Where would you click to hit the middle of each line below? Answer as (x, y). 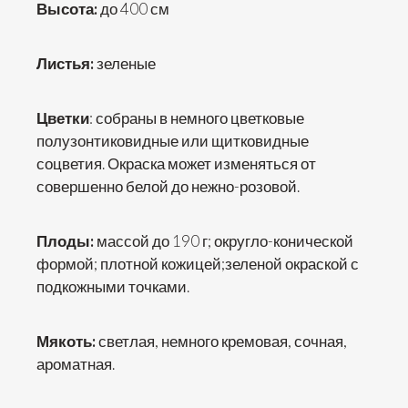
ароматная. (76, 364)
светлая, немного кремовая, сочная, (223, 341)
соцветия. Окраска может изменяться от (176, 163)
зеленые (126, 63)
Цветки (63, 118)
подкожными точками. (113, 286)
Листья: (66, 63)
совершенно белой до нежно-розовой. (168, 186)
